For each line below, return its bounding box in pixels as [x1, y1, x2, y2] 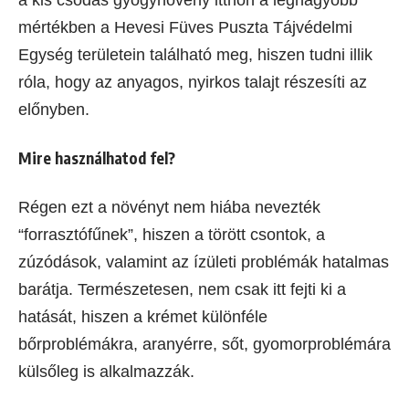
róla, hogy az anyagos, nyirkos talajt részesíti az [18, 73, 367, 92]
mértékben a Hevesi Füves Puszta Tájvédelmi [18, 18, 352, 37]
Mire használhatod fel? [18, 148, 175, 169]
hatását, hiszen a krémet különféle [18, 308, 267, 327]
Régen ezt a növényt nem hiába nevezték [18, 198, 320, 217]
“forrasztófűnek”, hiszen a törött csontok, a [18, 225, 325, 245]
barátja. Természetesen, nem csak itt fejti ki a [18, 280, 346, 299]
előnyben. [18, 100, 94, 120]
